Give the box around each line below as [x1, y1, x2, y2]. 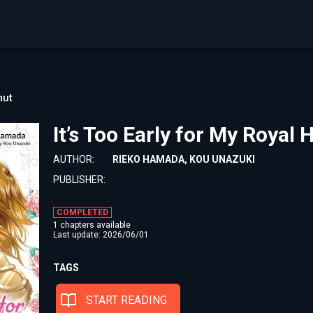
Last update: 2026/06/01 [53, 230, 149, 240]
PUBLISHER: [53, 174, 105, 185]
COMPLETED [57, 208, 108, 217]
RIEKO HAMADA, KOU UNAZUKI [112, 154, 255, 165]
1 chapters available [53, 220, 131, 230]
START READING [86, 293, 167, 307]
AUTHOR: [53, 154, 94, 165]
